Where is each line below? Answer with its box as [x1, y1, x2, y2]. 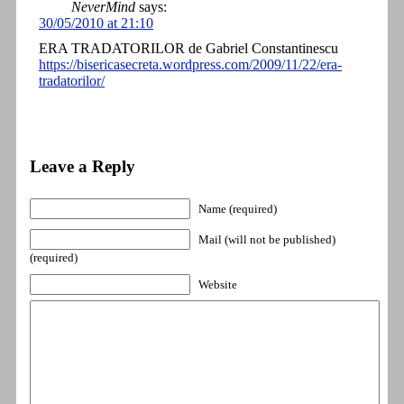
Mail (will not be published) [198, 232, 335, 246]
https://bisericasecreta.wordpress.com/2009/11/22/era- [39, 57, 342, 73]
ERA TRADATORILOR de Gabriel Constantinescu [39, 41, 338, 57]
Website [198, 277, 237, 291]
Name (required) [198, 201, 277, 216]
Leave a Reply [30, 156, 135, 176]
